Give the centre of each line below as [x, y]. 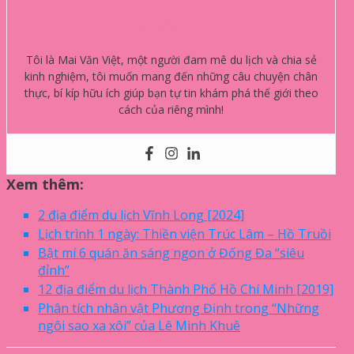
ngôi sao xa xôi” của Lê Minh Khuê [139, 325]
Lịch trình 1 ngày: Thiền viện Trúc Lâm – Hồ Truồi [185, 233]
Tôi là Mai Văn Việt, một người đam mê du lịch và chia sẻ [171, 59]
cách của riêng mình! [171, 109]
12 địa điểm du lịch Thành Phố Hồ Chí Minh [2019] [186, 289]
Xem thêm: [45, 184]
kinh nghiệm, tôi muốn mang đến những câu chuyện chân [171, 76]
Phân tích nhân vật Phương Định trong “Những [179, 308]
